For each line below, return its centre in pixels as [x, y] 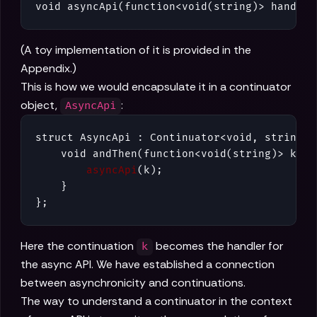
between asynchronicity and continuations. [133, 283]
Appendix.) [48, 69]
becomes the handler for [218, 246]
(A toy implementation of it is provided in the [136, 50]
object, [40, 105]
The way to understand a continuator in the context [156, 301]
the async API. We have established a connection [148, 265]
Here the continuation [79, 246]
